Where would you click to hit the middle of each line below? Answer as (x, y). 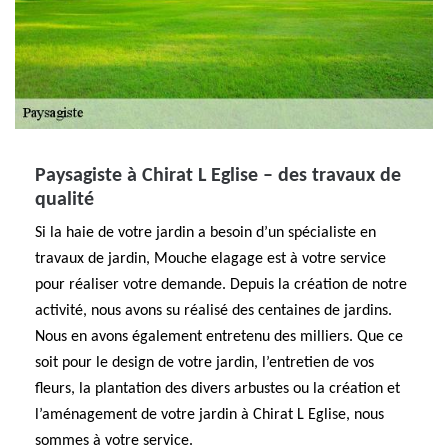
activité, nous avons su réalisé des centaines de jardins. (213, 311)
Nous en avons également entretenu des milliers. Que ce (219, 337)
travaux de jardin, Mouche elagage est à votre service (210, 259)
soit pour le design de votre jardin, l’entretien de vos (204, 363)
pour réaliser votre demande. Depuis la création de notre (221, 285)
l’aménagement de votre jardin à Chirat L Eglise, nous (209, 415)
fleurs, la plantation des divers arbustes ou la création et (217, 389)
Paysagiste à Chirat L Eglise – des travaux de (218, 176)
